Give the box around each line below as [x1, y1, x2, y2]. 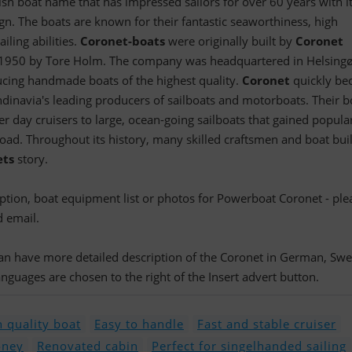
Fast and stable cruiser [197, 316, 336, 332]
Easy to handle [94, 316, 184, 332]
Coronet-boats [80, 33, 165, 49]
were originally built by [165, 33, 295, 49]
